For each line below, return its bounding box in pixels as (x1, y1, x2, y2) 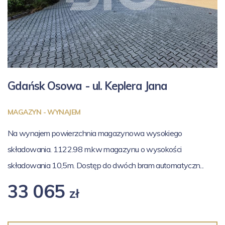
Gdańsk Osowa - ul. (8, 78, 104, 93)
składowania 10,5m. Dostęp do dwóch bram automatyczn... (8, 160, 204, 170)
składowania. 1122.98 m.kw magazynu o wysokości (8, 144, 182, 154)
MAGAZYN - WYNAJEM (8, 107, 81, 117)
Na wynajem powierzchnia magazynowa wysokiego (8, 128, 182, 138)
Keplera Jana (104, 78, 168, 93)
